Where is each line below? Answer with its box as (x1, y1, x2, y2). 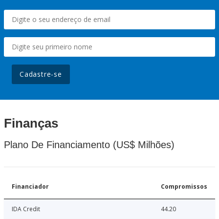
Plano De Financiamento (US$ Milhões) (4, 139, 175, 151)
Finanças (4, 116, 58, 131)
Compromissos (161, 182, 207, 191)
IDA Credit (12, 205, 40, 214)
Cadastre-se (20, 69, 62, 79)
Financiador (12, 182, 49, 191)
